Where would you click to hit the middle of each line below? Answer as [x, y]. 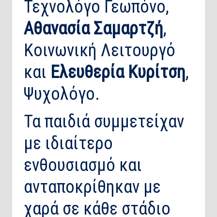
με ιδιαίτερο [68, 144]
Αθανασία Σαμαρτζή [93, 29]
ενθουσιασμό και [83, 165]
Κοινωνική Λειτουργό [100, 51]
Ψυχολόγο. [62, 94]
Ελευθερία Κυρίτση [118, 72]
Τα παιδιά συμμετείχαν [104, 122]
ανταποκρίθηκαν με [92, 187]
